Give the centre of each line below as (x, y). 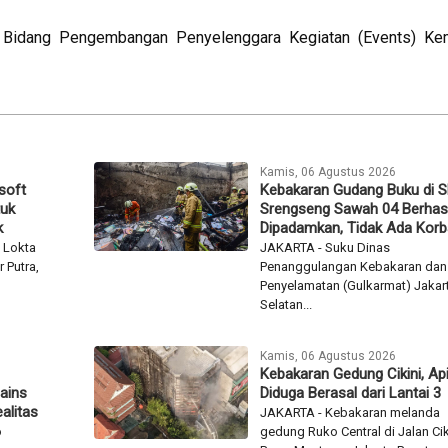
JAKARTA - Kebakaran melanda (349, 413)
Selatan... (285, 305)
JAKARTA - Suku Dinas (324, 248)
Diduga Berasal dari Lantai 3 (350, 393)
